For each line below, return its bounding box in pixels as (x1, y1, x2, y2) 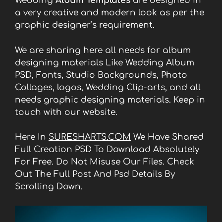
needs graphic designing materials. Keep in (15, 95, 205, 105)
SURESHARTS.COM (49, 132, 131, 142)
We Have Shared (131, 132, 204, 142)
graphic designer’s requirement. (15, 20, 155, 30)
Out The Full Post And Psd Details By (15, 169, 175, 179)
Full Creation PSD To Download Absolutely (15, 145, 199, 154)
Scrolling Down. (15, 182, 83, 191)
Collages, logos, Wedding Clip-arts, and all (15, 82, 201, 92)
